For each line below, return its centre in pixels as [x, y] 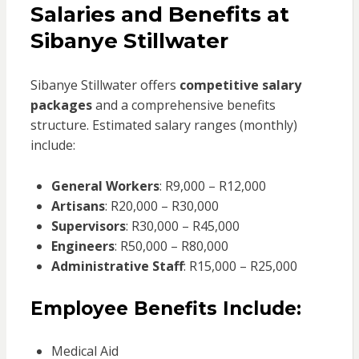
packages [61, 105]
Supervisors [88, 226]
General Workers [105, 186]
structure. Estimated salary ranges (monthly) [163, 125]
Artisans [78, 206]
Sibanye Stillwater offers [105, 85]
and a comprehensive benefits [184, 105]
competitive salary [240, 85]
